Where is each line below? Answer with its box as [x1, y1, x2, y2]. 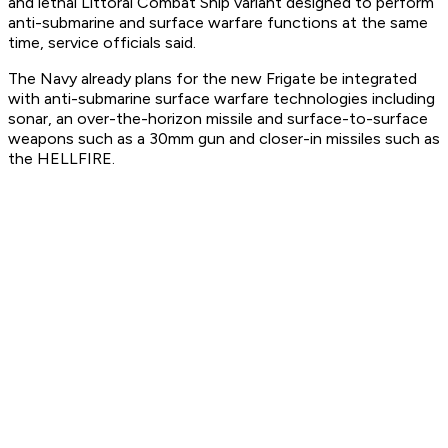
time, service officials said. [8, 33, 196, 53]
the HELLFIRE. [8, 149, 115, 169]
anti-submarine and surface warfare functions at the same [8, 13, 428, 33]
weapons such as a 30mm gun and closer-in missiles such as [8, 129, 440, 149]
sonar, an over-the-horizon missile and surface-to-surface [8, 109, 428, 129]
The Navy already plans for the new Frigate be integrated [8, 69, 417, 89]
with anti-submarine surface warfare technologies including [8, 89, 435, 109]
